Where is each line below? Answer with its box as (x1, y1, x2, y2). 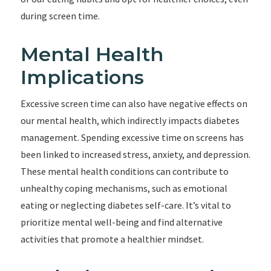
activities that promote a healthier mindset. (20, 233, 204, 245)
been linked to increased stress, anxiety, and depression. (20, 148, 250, 160)
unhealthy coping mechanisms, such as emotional (20, 182, 227, 194)
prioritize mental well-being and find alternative (20, 216, 223, 228)
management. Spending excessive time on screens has (20, 131, 244, 143)
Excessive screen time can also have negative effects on (20, 97, 247, 109)
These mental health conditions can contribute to (20, 165, 229, 177)
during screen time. (20, 10, 100, 22)
